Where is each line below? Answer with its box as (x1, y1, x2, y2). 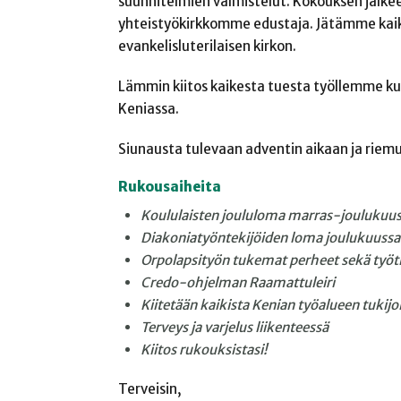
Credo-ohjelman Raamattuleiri (140, 273, 335, 291)
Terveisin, (118, 380, 182, 398)
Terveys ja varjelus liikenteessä (140, 318, 328, 336)
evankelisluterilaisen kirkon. (118, 38, 296, 55)
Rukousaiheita (118, 177, 221, 195)
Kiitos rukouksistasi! (140, 340, 267, 358)
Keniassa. (118, 100, 179, 118)
